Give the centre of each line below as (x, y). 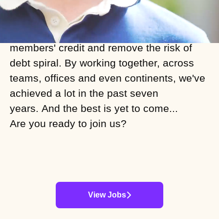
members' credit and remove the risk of (101, 48)
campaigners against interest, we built (98, 17)
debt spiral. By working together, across (102, 63)
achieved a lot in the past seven (84, 93)
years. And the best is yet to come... (94, 108)
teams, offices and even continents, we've (108, 78)
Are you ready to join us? (68, 123)
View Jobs (107, 195)
